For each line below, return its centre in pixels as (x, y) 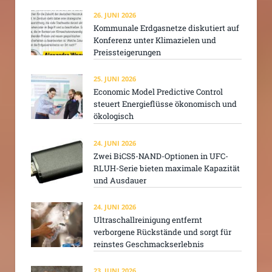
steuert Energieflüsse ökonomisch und (165, 104)
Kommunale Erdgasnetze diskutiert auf (166, 28)
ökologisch (114, 116)
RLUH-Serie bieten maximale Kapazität (167, 168)
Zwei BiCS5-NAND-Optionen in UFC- (161, 156)
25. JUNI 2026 (115, 79)
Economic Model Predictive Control (158, 92)
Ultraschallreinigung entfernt (148, 219)
